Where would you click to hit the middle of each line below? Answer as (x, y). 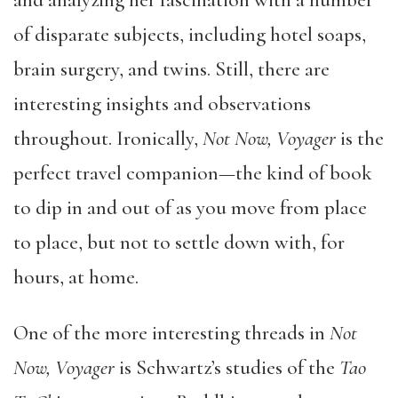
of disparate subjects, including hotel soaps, (190, 35)
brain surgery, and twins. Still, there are (171, 69)
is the (362, 139)
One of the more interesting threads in (171, 333)
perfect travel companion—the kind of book (193, 173)
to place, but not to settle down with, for (179, 243)
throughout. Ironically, (108, 139)
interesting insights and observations (162, 104)
